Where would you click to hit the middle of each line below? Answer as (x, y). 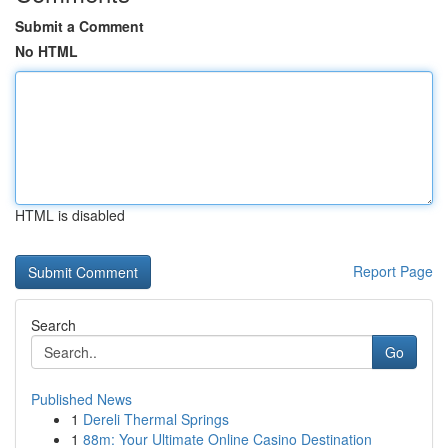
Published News (81, 399)
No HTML (46, 51)
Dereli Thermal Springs (156, 419)
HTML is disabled (70, 215)
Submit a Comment (79, 26)
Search (53, 325)
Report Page (393, 271)
